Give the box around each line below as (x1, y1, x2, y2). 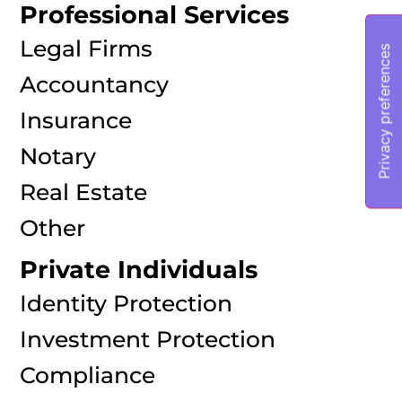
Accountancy (20, 70, 170, 98)
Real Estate (20, 178, 148, 205)
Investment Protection (20, 326, 276, 353)
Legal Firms (20, 34, 153, 62)
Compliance (20, 362, 156, 389)
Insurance (20, 106, 133, 134)
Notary (20, 142, 97, 170)
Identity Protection (20, 290, 233, 317)
